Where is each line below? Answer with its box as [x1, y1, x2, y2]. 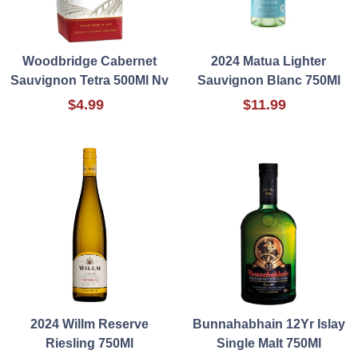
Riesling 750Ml [46, 336, 133, 351]
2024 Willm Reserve [30, 317, 149, 332]
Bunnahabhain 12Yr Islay [192, 317, 345, 332]
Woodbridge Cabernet [22, 54, 157, 69]
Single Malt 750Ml [216, 336, 321, 351]
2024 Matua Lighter [211, 54, 326, 69]
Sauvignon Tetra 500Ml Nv [10, 74, 169, 88]
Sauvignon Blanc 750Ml [197, 74, 340, 88]
